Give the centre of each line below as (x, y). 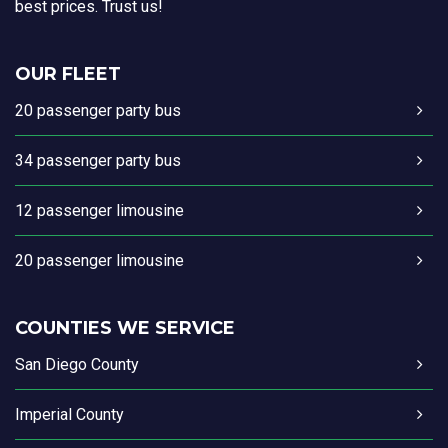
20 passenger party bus (98, 111)
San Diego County (77, 365)
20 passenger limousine (99, 261)
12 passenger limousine (99, 211)
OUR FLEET (68, 74)
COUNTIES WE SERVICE (125, 328)
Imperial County (69, 415)
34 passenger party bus (98, 161)
